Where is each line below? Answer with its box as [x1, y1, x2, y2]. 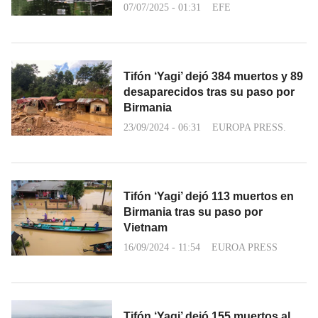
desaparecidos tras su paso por [124, 85, 295, 98]
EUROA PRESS [212, 241, 278, 253]
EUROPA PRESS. [212, 121, 286, 133]
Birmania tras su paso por [124, 205, 263, 218]
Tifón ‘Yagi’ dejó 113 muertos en [124, 190, 294, 202]
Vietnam [124, 221, 168, 234]
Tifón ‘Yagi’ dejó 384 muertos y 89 [124, 70, 303, 82]
